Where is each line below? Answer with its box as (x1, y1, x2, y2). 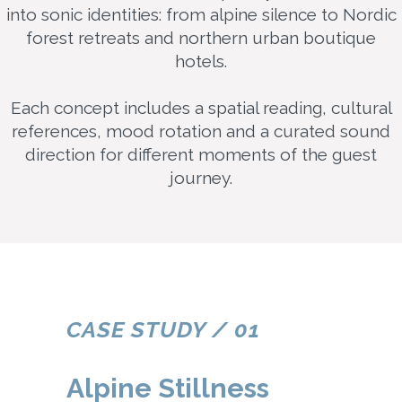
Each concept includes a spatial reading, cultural (10, 97, 392, 118)
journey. (170, 167, 232, 188)
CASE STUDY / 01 (66, 315, 260, 343)
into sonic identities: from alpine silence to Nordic (5, 4, 397, 24)
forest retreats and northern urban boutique (26, 27, 376, 48)
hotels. (175, 50, 227, 71)
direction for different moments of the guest (25, 144, 377, 164)
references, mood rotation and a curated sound (12, 120, 390, 141)
